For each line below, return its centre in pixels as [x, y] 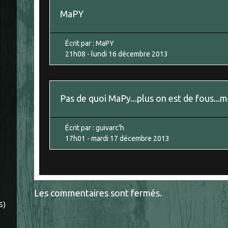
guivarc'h [110, 127]
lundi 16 [104, 54]
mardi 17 [105, 138]
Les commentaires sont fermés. [98, 193]
